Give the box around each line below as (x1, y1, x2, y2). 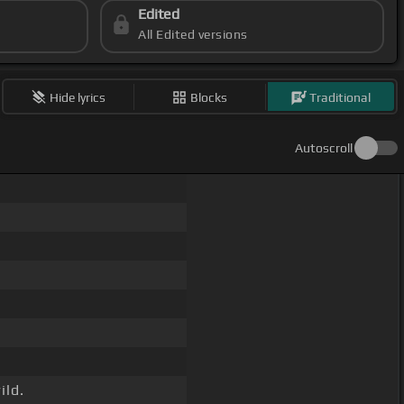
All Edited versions (138, 27, 248, 42)
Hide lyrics (50, 89, 106, 105)
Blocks (190, 89, 228, 105)
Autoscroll (295, 141, 353, 156)
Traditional (309, 89, 372, 105)
